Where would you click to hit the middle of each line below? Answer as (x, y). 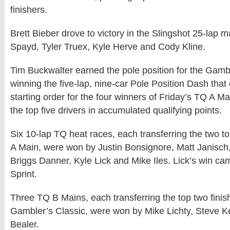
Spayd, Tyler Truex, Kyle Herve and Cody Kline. (108, 47)
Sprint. (24, 174)
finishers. (29, 10)
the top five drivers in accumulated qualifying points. (116, 110)
